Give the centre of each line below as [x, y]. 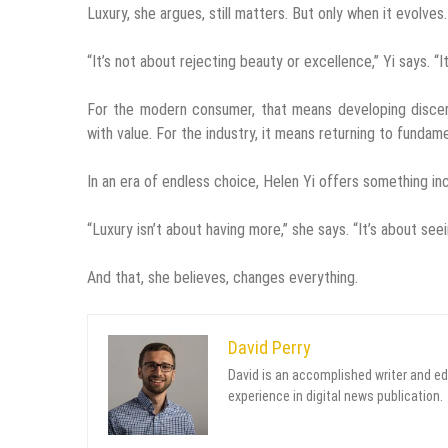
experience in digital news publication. [335, 395]
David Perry [269, 347]
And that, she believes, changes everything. [222, 277]
